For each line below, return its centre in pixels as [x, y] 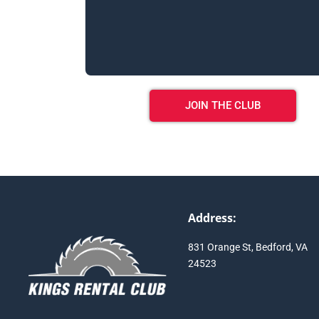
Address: [212, 218]
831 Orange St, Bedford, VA [247, 247]
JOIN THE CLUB [223, 105]
